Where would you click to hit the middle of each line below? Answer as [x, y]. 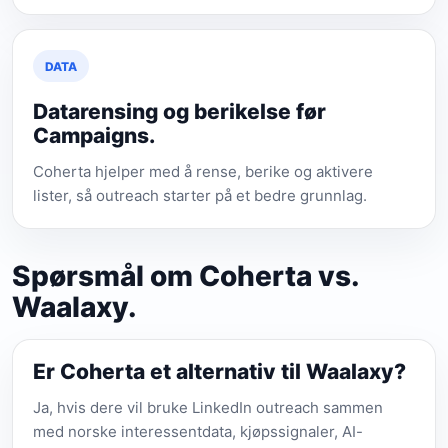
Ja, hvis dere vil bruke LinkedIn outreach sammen [208, 407]
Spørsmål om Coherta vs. [185, 276]
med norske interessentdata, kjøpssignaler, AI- [198, 431]
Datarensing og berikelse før [179, 111]
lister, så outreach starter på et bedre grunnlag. [200, 195]
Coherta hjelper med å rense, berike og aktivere [203, 171]
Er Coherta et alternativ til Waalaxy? [219, 371]
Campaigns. [94, 135]
